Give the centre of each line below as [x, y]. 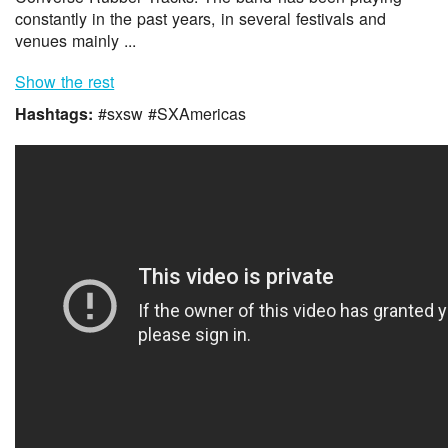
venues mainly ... [76, 41]
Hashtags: [57, 114]
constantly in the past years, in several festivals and [200, 19]
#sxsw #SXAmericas [172, 114]
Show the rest [65, 82]
